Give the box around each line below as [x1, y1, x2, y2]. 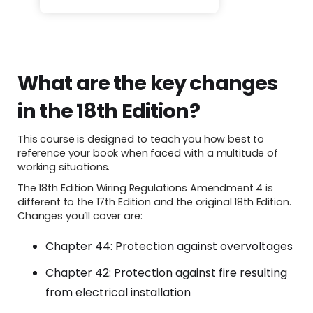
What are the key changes [17, 68, 278, 97]
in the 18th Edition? [17, 96, 200, 125]
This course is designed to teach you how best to [17, 131, 265, 146]
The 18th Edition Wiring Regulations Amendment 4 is [17, 180, 273, 195]
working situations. [17, 159, 115, 174]
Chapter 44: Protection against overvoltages [45, 238, 296, 254]
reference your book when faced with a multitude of [17, 145, 278, 160]
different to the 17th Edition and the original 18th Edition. [17, 194, 291, 209]
